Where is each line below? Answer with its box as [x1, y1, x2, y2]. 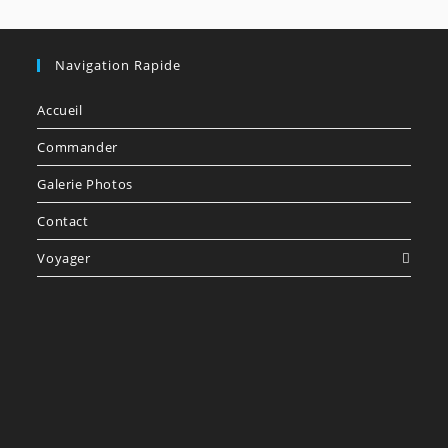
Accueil [37, 101, 83, 119]
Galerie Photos [37, 175, 133, 193]
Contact [37, 212, 89, 230]
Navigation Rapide [55, 56, 182, 74]
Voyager [37, 249, 91, 267]
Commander [37, 138, 118, 156]
